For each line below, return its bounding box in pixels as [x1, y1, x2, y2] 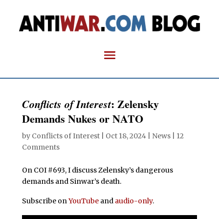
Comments [22, 142, 60, 152]
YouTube [68, 196, 99, 205]
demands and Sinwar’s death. [22, 176, 121, 186]
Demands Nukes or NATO [22, 110, 143, 127]
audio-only [114, 196, 153, 205]
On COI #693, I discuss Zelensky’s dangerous [22, 165, 173, 175]
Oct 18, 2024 [105, 131, 146, 140]
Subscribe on [22, 196, 68, 205]
